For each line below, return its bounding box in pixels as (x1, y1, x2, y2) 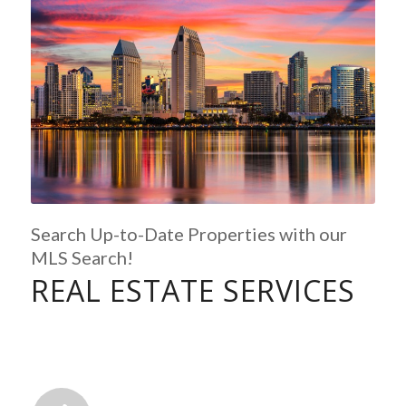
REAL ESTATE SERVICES (30, 270, 355, 310)
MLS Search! (30, 246, 133, 268)
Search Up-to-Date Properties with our (30, 222, 347, 245)
